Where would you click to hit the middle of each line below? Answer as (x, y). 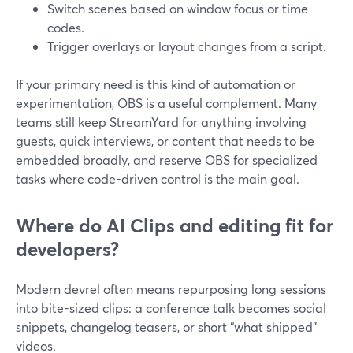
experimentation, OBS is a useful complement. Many (166, 103)
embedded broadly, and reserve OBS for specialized (167, 160)
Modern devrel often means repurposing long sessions (171, 289)
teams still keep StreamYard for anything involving (161, 122)
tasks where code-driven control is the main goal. (158, 178)
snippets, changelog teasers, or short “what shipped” (166, 327)
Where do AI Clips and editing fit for (175, 225)
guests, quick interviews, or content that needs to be (165, 141)
